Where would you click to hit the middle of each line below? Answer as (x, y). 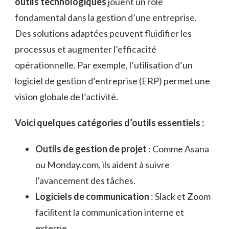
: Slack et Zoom (180, 197)
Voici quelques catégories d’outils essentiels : (109, 123)
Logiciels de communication (92, 197)
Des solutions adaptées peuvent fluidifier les (103, 33)
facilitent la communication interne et (110, 212)
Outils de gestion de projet (91, 149)
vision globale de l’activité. (66, 97)
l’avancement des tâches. (85, 181)
